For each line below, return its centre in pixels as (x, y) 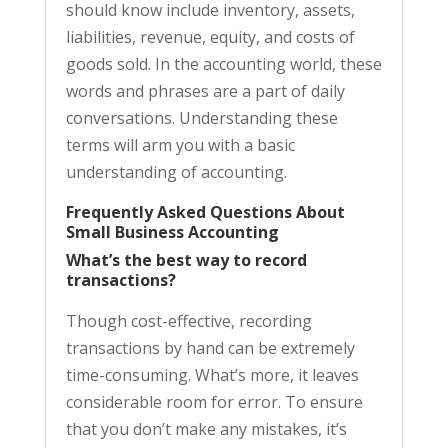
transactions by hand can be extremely (210, 348)
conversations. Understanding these (201, 118)
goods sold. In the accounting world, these (223, 64)
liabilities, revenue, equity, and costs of (210, 37)
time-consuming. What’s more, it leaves (212, 375)
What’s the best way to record (186, 260)
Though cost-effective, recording (188, 321)
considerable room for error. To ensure (214, 402)
